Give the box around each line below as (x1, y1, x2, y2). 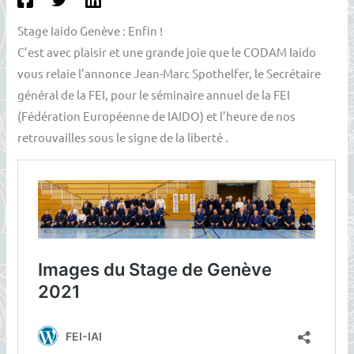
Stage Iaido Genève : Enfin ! (17, 23, 164, 38)
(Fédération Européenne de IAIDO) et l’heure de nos (17, 108, 296, 123)
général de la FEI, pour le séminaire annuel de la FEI (17, 87, 291, 102)
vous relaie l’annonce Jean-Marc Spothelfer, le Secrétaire (17, 66, 322, 81)
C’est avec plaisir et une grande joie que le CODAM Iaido (17, 44, 317, 59)
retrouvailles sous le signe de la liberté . (17, 130, 229, 145)
